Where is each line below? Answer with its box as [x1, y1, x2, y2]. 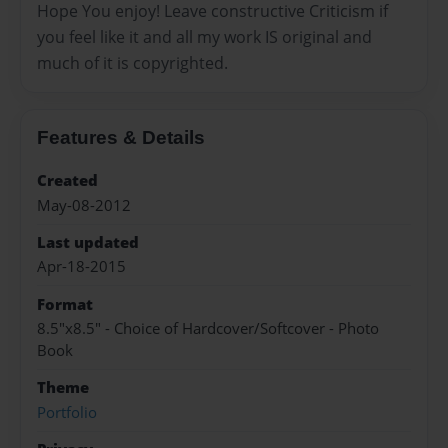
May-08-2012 [37, 194, 131, 216]
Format [37, 293, 93, 315]
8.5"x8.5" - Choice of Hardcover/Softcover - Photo [37, 318, 379, 340]
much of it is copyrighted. [37, 52, 228, 75]
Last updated [37, 231, 139, 253]
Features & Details [37, 127, 205, 149]
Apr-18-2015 [37, 256, 126, 278]
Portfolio [37, 401, 97, 423]
